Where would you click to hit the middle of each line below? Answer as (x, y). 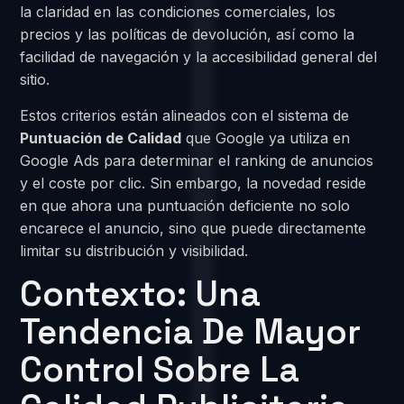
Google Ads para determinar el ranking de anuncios (197, 160)
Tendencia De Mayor (191, 332)
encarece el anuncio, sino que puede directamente (193, 228)
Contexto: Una (141, 294)
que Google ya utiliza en (266, 138)
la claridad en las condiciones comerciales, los (178, 12)
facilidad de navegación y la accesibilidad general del (199, 57)
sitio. (35, 80)
